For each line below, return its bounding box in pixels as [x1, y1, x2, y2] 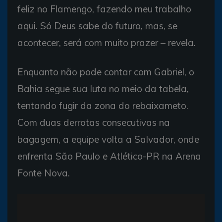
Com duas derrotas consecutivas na [17, 116, 170, 128]
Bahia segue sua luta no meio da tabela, [17, 82, 189, 95]
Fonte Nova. [17, 166, 70, 179]
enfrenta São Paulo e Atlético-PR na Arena [17, 150, 201, 162]
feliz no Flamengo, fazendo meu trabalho [17, 2, 191, 15]
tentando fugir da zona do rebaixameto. [17, 99, 188, 111]
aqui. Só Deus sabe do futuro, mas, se [17, 19, 177, 32]
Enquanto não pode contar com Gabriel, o [17, 65, 194, 78]
